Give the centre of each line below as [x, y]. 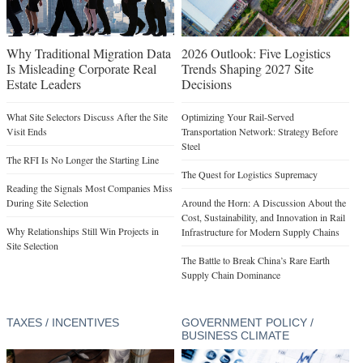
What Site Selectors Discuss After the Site [87, 116]
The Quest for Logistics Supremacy [249, 174]
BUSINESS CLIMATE [235, 335]
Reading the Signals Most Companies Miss [90, 188]
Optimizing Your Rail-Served [237, 116]
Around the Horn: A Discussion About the [263, 202]
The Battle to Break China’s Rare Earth [255, 260]
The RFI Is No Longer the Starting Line [83, 159]
